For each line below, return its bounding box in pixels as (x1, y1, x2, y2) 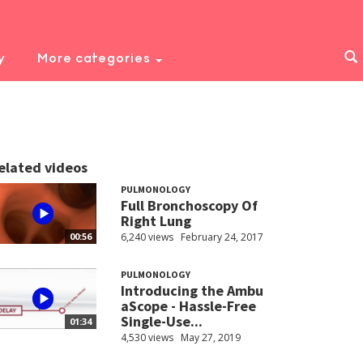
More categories (36, 50, 154, 66)
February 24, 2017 (180, 230, 263, 244)
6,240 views (120, 230, 173, 244)
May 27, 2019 (180, 331, 241, 345)
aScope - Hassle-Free (120, 297, 256, 316)
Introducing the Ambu (120, 281, 263, 301)
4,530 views (120, 331, 173, 345)
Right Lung (120, 211, 191, 230)
